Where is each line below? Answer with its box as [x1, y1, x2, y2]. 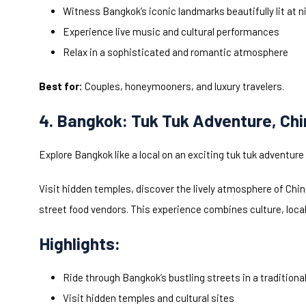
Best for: [39, 80, 83, 93]
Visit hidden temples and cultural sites [63, 292, 234, 305]
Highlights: [39, 233, 120, 254]
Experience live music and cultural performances [63, 25, 279, 38]
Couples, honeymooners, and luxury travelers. [83, 80, 284, 93]
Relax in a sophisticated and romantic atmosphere [63, 46, 288, 59]
